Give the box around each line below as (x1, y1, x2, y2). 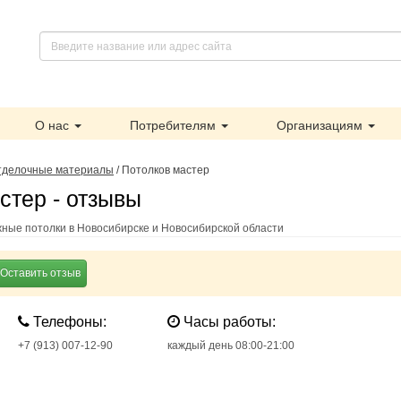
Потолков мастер (122, 164, 209, 176)
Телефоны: (30, 314, 107, 329)
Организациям (277, 118, 366, 132)
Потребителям (130, 118, 219, 132)
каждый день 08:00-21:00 (166, 339, 294, 352)
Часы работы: (179, 314, 276, 329)
